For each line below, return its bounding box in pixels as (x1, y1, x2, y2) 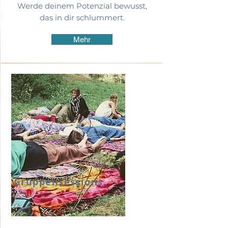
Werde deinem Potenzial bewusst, (17, 1, 147, 11)
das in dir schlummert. (39, 13, 125, 22)
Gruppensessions (14, 176, 103, 188)
